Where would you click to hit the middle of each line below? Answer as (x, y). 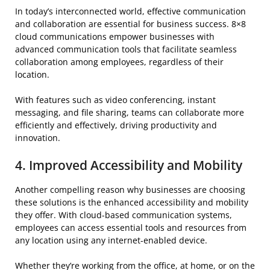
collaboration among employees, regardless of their (119, 61)
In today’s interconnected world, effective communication (130, 11)
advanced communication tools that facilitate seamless (126, 49)
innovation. (38, 137)
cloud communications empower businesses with (115, 36)
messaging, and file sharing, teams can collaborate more (130, 112)
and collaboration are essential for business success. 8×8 (130, 24)
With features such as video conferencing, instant (115, 99)
